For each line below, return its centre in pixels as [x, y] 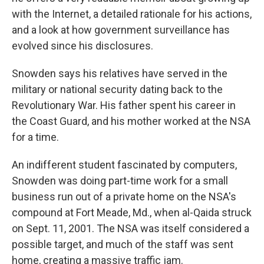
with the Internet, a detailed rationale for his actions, [132, 14]
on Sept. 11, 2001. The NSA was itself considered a [131, 228]
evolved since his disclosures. [82, 46]
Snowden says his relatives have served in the [120, 73]
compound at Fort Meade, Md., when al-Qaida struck [132, 212]
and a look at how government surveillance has [121, 30]
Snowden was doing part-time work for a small [120, 181]
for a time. [35, 137]
